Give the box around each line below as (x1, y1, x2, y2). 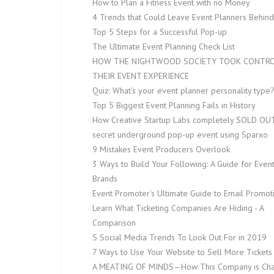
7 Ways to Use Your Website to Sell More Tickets (92, 246, 272, 257)
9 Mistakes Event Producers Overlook (92, 144, 230, 155)
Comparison (92, 217, 136, 228)
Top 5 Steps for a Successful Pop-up (92, 26, 227, 37)
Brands (92, 173, 117, 184)
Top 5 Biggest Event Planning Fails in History (92, 100, 256, 111)
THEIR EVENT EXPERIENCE (92, 70, 189, 81)
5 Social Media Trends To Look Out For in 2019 (92, 232, 267, 243)
